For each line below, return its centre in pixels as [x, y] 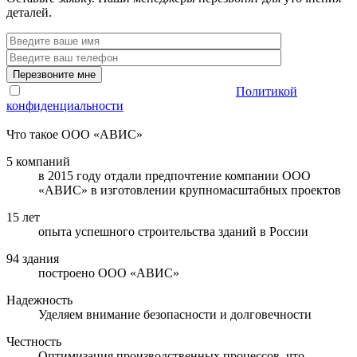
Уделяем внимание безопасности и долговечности [175, 314]
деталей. [29, 12]
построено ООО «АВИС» [109, 273]
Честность [34, 341]
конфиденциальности [65, 105]
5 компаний [38, 161]
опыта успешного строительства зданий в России [173, 231]
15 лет [23, 217]
